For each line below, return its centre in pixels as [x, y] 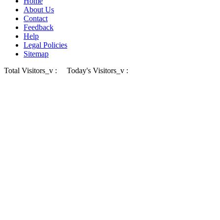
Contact [36, 19]
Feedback [39, 27]
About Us [39, 10]
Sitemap [36, 54]
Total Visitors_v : [31, 71]
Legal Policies [45, 45]
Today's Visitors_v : [94, 71]
